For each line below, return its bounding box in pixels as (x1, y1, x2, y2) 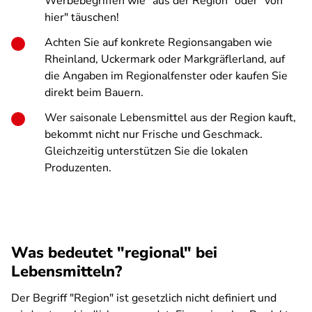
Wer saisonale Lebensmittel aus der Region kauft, (45, 110, 296, 125)
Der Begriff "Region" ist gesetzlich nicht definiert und (11, 290, 276, 306)
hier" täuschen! (45, 10, 119, 25)
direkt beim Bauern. (45, 85, 143, 100)
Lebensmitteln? (11, 261, 122, 282)
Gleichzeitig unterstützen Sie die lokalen (45, 143, 248, 159)
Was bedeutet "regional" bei (11, 242, 217, 263)
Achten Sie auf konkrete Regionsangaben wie (45, 35, 272, 50)
